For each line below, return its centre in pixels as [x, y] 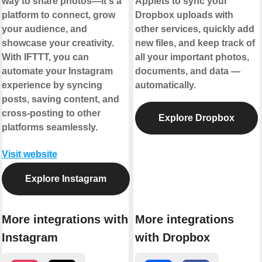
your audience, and [44, 29]
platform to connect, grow [58, 15]
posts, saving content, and [60, 99]
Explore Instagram [65, 178]
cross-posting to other [51, 113]
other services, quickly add [195, 29]
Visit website [29, 154]
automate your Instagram [57, 71]
